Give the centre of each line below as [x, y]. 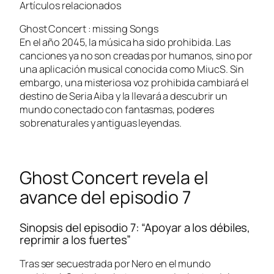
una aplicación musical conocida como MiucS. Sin [132, 69]
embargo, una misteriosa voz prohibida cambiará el [135, 82]
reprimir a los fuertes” [75, 239]
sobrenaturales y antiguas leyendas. [101, 123]
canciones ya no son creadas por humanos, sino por [136, 55]
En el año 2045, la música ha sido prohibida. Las [125, 42]
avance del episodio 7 [105, 197]
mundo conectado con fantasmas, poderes [117, 109]
